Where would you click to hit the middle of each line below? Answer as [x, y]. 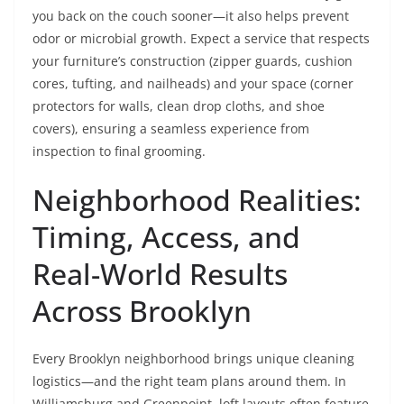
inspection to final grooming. [119, 151]
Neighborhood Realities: [197, 200]
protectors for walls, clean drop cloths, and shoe [179, 106]
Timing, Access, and [166, 237]
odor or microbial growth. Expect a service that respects [201, 38]
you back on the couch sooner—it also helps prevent [191, 16]
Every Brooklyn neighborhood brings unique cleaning [193, 358]
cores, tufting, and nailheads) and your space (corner [193, 83]
